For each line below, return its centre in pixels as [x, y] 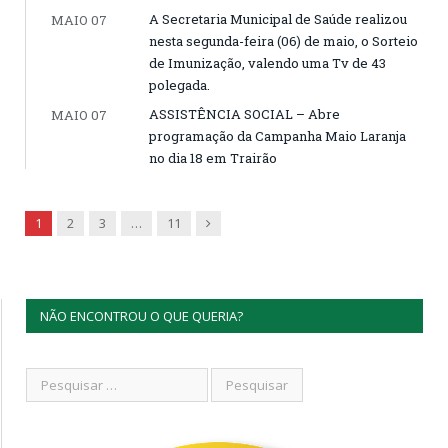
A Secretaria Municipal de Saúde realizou [278, 19]
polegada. [179, 85]
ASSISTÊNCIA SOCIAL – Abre [244, 114]
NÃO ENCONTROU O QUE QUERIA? [141, 316]
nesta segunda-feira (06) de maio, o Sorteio [283, 41]
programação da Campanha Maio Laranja [277, 136]
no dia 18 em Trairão [213, 158]
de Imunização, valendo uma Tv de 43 [267, 63]
